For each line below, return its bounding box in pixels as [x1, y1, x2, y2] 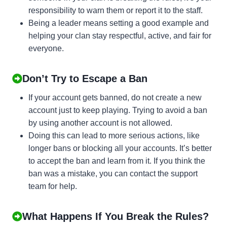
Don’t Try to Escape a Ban [22, 72, 147, 84]
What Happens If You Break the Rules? [22, 210, 209, 222]
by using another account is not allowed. [28, 118, 172, 127]
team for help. [28, 181, 77, 191]
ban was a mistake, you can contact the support [28, 169, 198, 178]
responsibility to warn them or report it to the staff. [28, 6, 203, 15]
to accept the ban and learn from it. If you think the [28, 156, 205, 165]
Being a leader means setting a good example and [28, 18, 209, 27]
